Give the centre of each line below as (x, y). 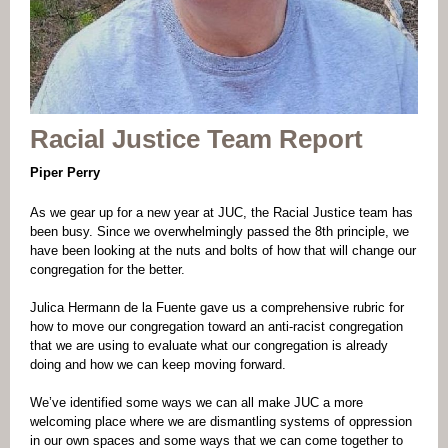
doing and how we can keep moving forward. (160, 364)
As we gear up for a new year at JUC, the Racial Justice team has (221, 212)
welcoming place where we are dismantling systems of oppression (221, 421)
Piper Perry (65, 172)
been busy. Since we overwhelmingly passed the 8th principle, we (219, 231)
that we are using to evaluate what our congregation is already (209, 345)
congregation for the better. (109, 269)
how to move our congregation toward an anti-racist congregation (216, 326)
